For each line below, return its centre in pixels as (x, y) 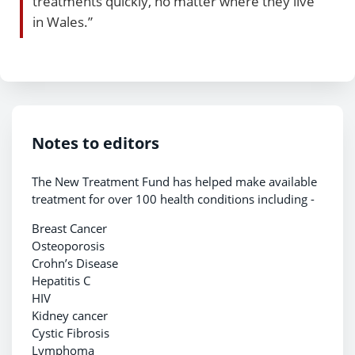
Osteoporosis (68, 246)
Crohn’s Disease (75, 263)
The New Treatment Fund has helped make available (174, 181)
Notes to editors (95, 143)
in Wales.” (63, 21)
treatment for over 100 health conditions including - (173, 199)
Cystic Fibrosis (71, 333)
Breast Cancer (69, 228)
